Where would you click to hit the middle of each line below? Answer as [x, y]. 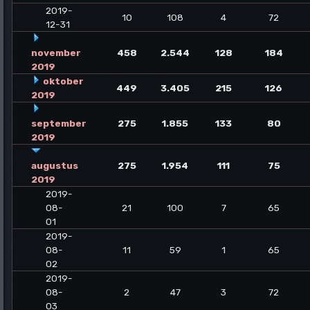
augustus [55, 165]
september [59, 123]
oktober [64, 81]
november [56, 52]
